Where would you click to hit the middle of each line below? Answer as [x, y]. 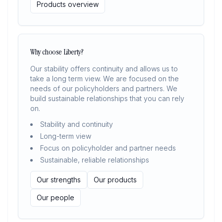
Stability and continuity [77, 124]
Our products [115, 180]
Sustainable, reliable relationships [95, 160]
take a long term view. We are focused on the [105, 79]
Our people [55, 197]
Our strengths [59, 180]
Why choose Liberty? [57, 52]
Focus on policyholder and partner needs [108, 148]
